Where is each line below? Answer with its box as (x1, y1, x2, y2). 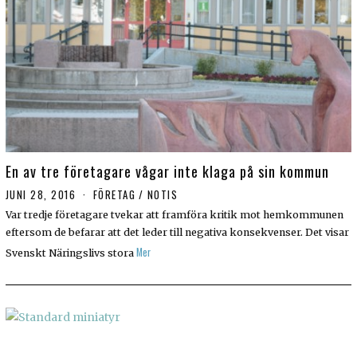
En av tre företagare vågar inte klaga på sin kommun (5, 160, 329, 182)
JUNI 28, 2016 (5, 186, 76, 203)
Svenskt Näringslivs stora (5, 246, 134, 259)
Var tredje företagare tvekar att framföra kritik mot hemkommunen (5, 209, 343, 222)
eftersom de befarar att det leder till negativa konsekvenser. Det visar (5, 226, 349, 239)
